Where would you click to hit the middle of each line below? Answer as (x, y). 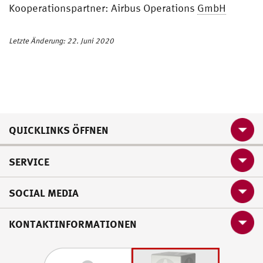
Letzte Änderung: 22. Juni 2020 (61, 41)
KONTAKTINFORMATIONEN (73, 223)
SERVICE (29, 161)
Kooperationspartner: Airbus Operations (103, 8)
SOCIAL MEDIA (44, 192)
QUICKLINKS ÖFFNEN (59, 129)
